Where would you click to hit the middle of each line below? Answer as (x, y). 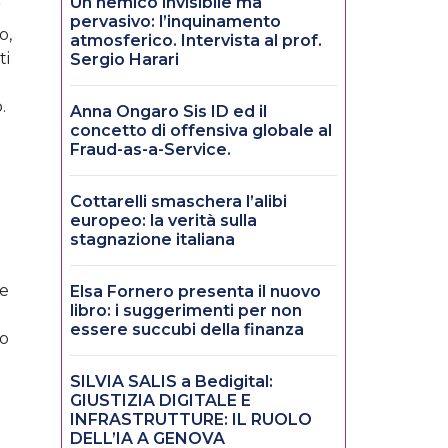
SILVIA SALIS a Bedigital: (171, 382)
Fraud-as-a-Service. (150, 150)
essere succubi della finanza (187, 330)
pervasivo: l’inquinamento (175, 22)
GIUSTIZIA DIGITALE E (160, 401)
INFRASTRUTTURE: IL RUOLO (191, 420)
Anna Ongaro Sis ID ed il (168, 112)
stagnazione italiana (152, 240)
